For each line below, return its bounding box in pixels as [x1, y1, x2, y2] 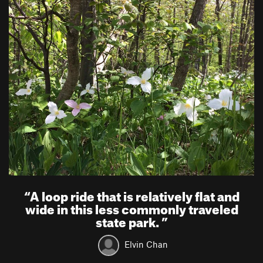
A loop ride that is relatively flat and [29, 184, 240, 204]
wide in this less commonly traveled [25, 197, 238, 217]
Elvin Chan [124, 238, 168, 249]
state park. [95, 210, 161, 230]
